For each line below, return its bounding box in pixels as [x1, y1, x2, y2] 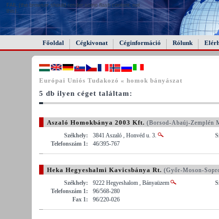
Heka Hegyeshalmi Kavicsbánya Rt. [47, 166, 162, 174]
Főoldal [43, 39, 64, 46]
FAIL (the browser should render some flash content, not [6, 2, 140, 8]
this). [6, 8, 18, 14]
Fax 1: [72, 196, 88, 203]
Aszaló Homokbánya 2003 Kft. [47, 118, 145, 126]
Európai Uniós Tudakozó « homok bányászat [39, 76, 182, 84]
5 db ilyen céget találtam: [39, 89, 132, 97]
